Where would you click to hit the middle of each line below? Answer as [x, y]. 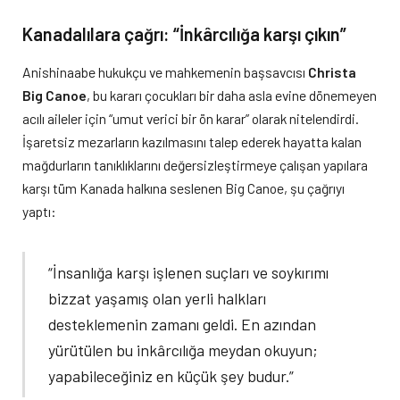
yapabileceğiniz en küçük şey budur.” [171, 376]
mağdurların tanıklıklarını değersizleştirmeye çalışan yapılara [195, 165]
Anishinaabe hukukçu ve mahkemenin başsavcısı [165, 72]
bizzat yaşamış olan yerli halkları [158, 299]
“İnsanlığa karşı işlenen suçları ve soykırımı [189, 273]
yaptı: [39, 212]
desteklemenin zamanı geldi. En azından [183, 325]
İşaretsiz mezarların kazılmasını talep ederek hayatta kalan [192, 142]
